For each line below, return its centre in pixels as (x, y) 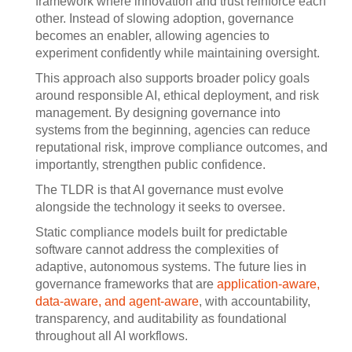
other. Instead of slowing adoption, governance (165, 18)
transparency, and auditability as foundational (161, 319)
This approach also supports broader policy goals (172, 78)
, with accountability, (255, 301)
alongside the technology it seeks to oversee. (160, 207)
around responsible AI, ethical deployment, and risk (177, 95)
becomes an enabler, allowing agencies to (152, 36)
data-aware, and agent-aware (117, 301)
